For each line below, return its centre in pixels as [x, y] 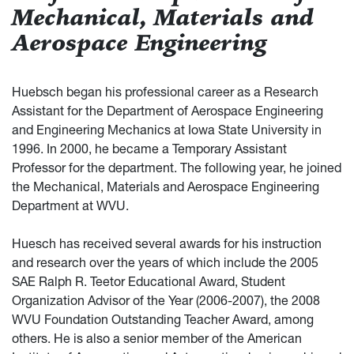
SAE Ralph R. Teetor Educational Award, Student [149, 281]
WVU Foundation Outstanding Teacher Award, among [163, 319]
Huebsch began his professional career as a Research [165, 91]
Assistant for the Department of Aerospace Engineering [168, 110]
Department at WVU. [70, 205]
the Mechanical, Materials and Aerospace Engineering [166, 186]
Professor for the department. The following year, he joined [177, 167]
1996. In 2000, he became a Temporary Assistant [149, 148]
